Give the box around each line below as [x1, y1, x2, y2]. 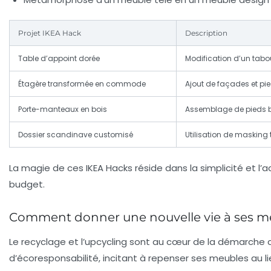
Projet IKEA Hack [18, 28, 81, 38]
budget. [9, 177, 45, 191]
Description [185, 28, 227, 38]
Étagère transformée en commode [18, 78, 146, 89]
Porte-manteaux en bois [18, 103, 107, 114]
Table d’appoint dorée [18, 53, 100, 64]
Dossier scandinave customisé [18, 129, 133, 140]
